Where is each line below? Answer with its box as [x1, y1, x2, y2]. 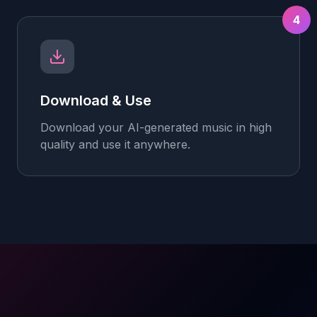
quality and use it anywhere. [40, 137, 190, 151]
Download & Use [40, 92, 151, 109]
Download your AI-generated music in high [40, 120, 272, 134]
